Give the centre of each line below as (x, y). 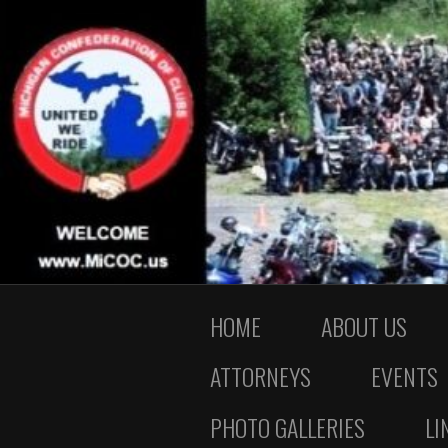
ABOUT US (364, 325)
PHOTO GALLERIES (287, 426)
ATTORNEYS (260, 376)
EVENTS (404, 376)
